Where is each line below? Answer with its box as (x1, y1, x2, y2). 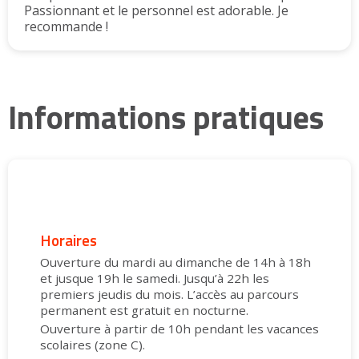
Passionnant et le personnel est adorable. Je (24, 2, 288, 20)
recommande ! (24, 18, 108, 36)
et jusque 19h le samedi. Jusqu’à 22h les (40, 269, 269, 286)
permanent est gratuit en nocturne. (40, 301, 248, 318)
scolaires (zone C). (40, 336, 145, 353)
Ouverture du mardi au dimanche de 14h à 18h (40, 253, 311, 270)
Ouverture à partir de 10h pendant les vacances (40, 320, 319, 337)
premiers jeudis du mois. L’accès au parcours (40, 285, 299, 302)
